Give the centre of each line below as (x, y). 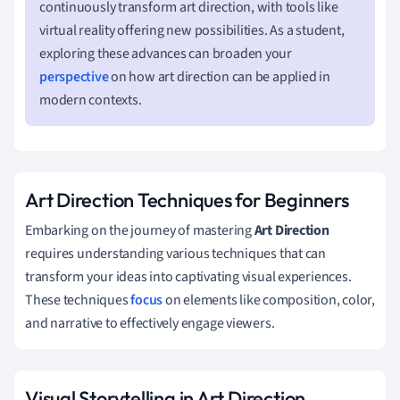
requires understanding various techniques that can (175, 253)
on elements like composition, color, (269, 300)
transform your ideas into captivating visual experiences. (188, 276)
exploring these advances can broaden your (166, 53)
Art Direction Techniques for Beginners (187, 200)
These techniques (78, 300)
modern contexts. (91, 100)
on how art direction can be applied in (219, 76)
